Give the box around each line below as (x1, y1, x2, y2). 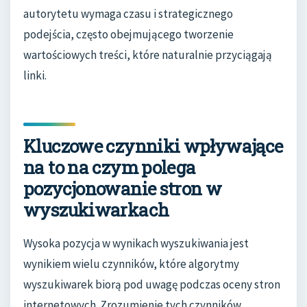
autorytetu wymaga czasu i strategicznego (23, 5, 233, 21)
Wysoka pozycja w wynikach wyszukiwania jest (23, 236, 249, 251)
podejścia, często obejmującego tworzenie (23, 26, 234, 42)
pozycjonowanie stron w (23, 176, 222, 200)
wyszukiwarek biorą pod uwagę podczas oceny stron (23, 277, 280, 293)
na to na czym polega (23, 155, 196, 179)
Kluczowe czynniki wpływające (23, 134, 283, 158)
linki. (23, 67, 47, 83)
